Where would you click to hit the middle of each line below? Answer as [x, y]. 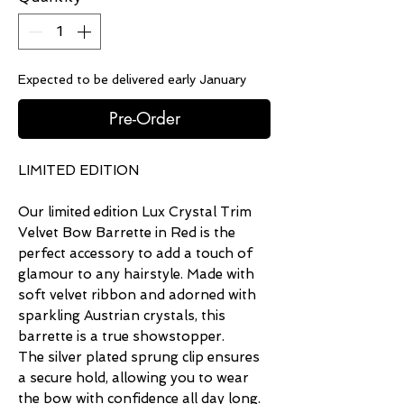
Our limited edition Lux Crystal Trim [135, 212]
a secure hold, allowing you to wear [133, 378]
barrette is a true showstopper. [121, 337]
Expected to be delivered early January [132, 80]
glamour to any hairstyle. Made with [136, 275]
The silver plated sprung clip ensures [139, 358]
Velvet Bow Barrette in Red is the [127, 233]
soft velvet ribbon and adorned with [137, 295]
